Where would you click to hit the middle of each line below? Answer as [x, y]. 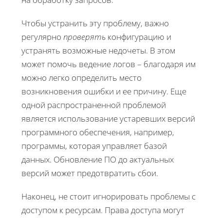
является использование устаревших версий [108, 118]
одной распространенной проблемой [94, 105]
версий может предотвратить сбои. [90, 173]
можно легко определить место [82, 77]
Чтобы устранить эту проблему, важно [95, 23]
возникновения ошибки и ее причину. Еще [104, 91]
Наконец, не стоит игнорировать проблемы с [109, 196]
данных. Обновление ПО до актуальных [98, 159]
